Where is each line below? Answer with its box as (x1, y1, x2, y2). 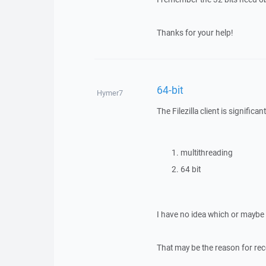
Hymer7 (96, 88, 123, 98)
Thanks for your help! (156, 27, 233, 38)
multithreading (180, 147, 233, 158)
